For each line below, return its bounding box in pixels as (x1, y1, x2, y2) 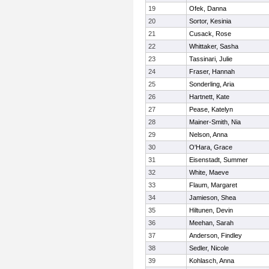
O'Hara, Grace (189, 144, 232, 151)
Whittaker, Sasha (189, 43, 238, 50)
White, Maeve (189, 169, 229, 176)
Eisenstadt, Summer (189, 156, 248, 163)
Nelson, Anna (189, 131, 228, 138)
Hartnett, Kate (189, 93, 229, 100)
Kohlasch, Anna (189, 257, 234, 264)
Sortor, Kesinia (189, 17, 231, 25)
